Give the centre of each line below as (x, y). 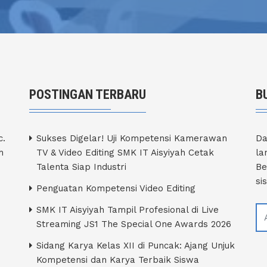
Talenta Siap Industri (81, 167)
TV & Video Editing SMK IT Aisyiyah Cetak (125, 152)
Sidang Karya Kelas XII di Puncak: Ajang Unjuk (136, 245)
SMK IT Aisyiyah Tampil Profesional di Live (128, 209)
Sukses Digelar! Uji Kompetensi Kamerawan (132, 138)
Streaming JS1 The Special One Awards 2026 (134, 224)
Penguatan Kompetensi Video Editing (116, 188)
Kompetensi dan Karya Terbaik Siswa (118, 260)
